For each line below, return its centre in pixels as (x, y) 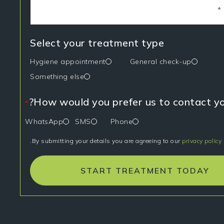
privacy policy (202, 141)
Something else (57, 77)
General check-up (160, 62)
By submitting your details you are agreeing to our (107, 141)
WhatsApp (44, 122)
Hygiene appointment (68, 62)
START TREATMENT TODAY (145, 171)
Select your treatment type (97, 43)
